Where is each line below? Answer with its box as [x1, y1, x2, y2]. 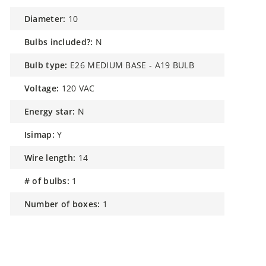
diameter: [30, 13, 66, 24]
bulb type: [30, 59, 68, 71]
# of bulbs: [24, 175, 70, 186]
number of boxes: [31, 198, 100, 210]
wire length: [32, 152, 76, 163]
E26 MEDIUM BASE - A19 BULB [70, 59, 194, 71]
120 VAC [61, 83, 95, 94]
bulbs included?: [30, 36, 93, 47]
